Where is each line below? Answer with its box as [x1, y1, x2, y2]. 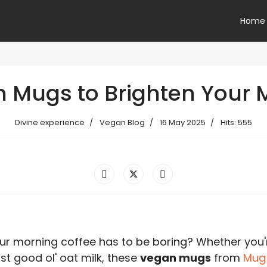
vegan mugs [139, 250, 211, 265]
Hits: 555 [221, 117, 252, 128]
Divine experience [15, 117, 85, 128]
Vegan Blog [100, 117, 145, 128]
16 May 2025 [160, 117, 206, 128]
